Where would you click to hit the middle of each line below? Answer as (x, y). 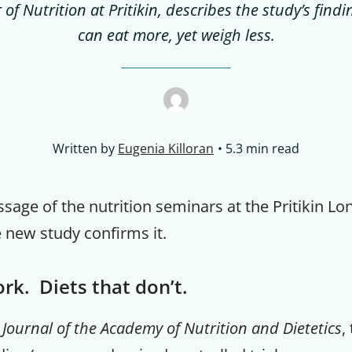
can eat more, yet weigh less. (176, 35)
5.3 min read (262, 148)
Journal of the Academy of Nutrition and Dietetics (172, 328)
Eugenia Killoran (166, 148)
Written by (85, 148)
